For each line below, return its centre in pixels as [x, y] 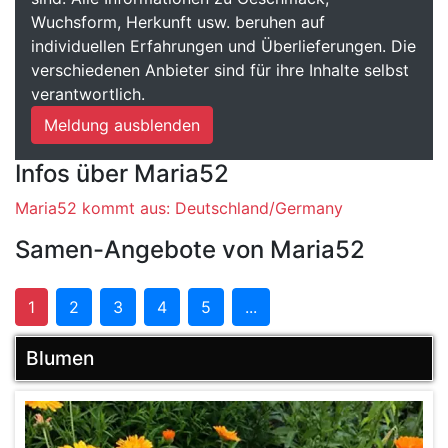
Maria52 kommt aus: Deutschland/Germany [179, 208]
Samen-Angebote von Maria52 [190, 249]
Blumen [60, 358]
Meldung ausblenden [122, 125]
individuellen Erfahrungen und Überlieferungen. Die [223, 46]
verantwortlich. [88, 94]
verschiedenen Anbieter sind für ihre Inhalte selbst [220, 70]
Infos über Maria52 [122, 173]
